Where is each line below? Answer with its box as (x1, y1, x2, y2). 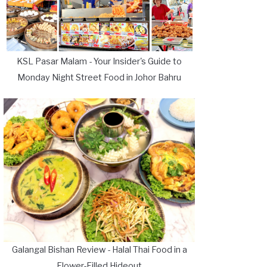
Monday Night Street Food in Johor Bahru (17, 72, 181, 83)
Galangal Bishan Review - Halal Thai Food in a (11, 244, 187, 256)
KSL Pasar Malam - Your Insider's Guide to (17, 55, 182, 67)
